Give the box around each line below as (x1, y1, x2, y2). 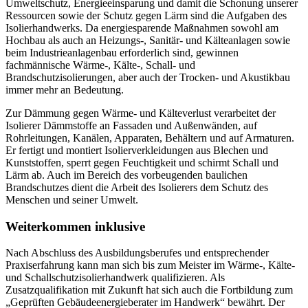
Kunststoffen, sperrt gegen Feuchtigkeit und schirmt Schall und (5, 156, 278, 168)
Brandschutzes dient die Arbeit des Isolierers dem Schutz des (5, 181, 268, 193)
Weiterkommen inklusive (5, 219, 145, 234)
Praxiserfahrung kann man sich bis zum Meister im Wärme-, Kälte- (5, 259, 295, 272)
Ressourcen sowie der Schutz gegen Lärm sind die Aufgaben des (5, 9, 287, 21)
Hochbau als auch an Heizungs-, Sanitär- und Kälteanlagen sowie (5, 34, 290, 46)
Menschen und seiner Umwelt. (5, 193, 138, 206)
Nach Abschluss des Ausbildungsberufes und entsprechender (5, 247, 269, 259)
